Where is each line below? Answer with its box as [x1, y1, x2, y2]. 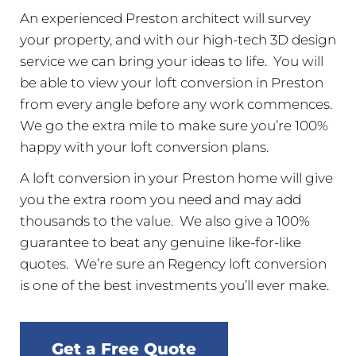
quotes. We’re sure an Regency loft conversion [20, 255, 327, 272]
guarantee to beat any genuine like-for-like [20, 234, 301, 250]
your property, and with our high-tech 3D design [20, 31, 336, 48]
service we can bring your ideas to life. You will [20, 52, 323, 69]
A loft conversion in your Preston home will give [20, 169, 333, 186]
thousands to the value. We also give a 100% [20, 212, 310, 229]
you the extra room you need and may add [20, 191, 301, 207]
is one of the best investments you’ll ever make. [20, 277, 329, 293]
